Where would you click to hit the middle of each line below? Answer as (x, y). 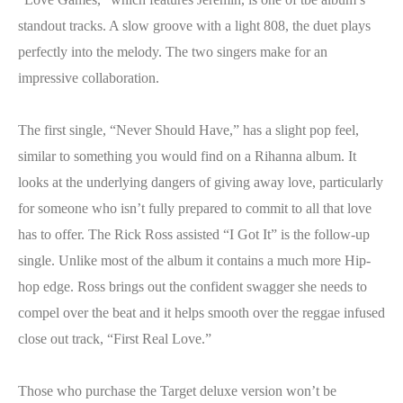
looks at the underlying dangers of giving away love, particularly (201, 182)
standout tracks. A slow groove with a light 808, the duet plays (194, 26)
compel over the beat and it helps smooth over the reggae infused (201, 313)
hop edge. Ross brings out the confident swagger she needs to (193, 287)
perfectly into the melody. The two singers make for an (173, 52)
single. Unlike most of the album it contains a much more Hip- (194, 260)
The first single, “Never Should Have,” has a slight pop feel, (188, 130)
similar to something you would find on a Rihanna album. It (187, 156)
